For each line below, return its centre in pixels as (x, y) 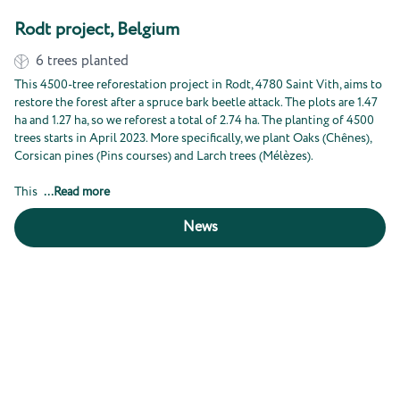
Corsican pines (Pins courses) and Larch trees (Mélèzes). (164, 156)
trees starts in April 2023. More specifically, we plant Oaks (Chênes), (193, 138)
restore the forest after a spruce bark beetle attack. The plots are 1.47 (196, 103)
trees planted (88, 61)
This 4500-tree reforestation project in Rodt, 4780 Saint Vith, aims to (198, 85)
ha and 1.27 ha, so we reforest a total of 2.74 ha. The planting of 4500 (194, 121)
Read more (82, 192)
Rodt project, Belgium (97, 30)
